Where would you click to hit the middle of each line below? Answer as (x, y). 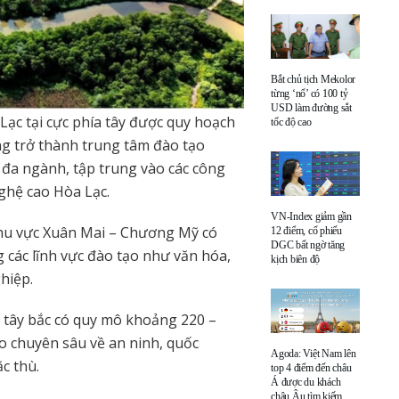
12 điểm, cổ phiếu (306, 230)
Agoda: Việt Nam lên (313, 353)
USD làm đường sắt (311, 107)
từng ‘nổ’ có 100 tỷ (309, 93)
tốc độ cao (291, 122)
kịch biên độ (296, 259)
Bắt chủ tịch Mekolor (313, 79)
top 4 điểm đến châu (311, 367)
